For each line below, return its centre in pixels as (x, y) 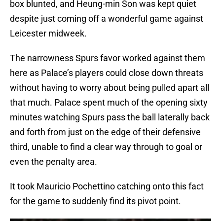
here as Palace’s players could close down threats (107, 73)
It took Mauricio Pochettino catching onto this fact (107, 186)
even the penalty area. (54, 162)
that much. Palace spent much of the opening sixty (109, 103)
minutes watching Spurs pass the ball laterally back (110, 117)
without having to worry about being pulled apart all (110, 88)
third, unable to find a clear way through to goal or (106, 147)
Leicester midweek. (48, 34)
